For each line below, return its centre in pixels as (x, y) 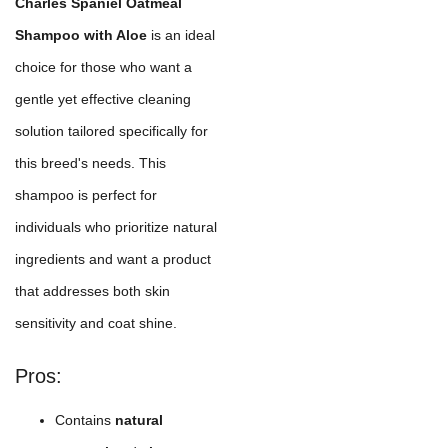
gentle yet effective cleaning (103, 98)
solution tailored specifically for (111, 130)
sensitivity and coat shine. (96, 322)
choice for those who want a (103, 66)
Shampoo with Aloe (81, 34)
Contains (85, 419)
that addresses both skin (92, 290)
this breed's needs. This (90, 162)
